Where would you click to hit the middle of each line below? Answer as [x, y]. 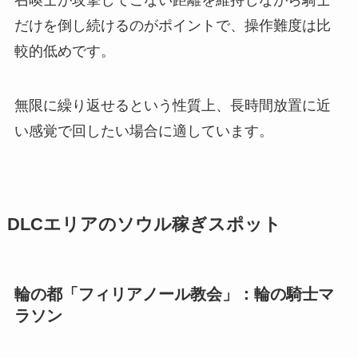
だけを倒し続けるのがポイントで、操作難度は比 [172, 25]
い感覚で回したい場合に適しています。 [143, 131]
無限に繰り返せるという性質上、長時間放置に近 [172, 105]
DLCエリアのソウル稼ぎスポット [144, 224]
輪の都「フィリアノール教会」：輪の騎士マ [174, 294]
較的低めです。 [64, 51]
